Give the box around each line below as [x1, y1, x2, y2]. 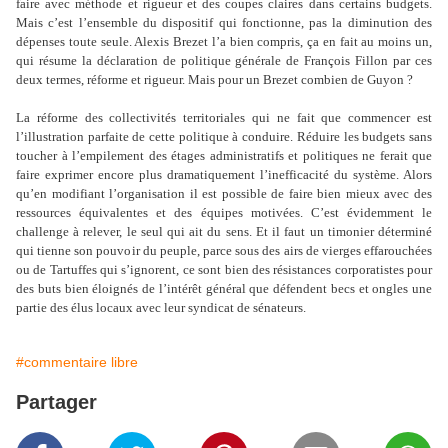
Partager [16, 391, 97, 413]
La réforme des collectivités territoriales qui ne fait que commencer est [16, 110, 432, 125]
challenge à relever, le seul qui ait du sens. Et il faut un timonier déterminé [16, 224, 432, 239]
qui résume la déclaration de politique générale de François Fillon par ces [16, 53, 432, 68]
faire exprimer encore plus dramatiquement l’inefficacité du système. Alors [16, 167, 432, 182]
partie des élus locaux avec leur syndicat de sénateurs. [16, 300, 306, 315]
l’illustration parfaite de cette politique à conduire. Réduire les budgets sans [16, 129, 432, 144]
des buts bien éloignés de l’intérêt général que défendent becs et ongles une [16, 281, 432, 296]
